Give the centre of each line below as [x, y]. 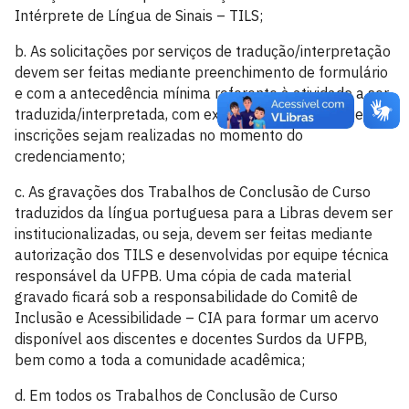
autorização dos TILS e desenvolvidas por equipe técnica [202, 255]
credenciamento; [70, 156]
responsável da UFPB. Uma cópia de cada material [183, 276]
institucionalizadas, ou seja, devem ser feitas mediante [194, 234]
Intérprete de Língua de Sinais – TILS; [139, 16]
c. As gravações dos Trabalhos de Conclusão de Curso [193, 192]
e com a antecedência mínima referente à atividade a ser [202, 93]
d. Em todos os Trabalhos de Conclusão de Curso [176, 395]
